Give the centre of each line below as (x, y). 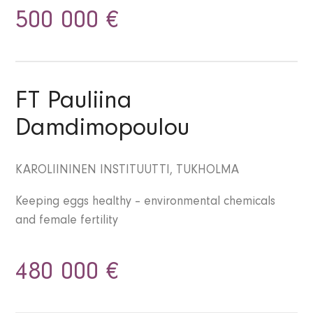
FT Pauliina (74, 104)
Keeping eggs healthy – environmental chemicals (146, 203)
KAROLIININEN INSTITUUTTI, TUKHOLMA (128, 172)
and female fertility (67, 222)
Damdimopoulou (103, 131)
